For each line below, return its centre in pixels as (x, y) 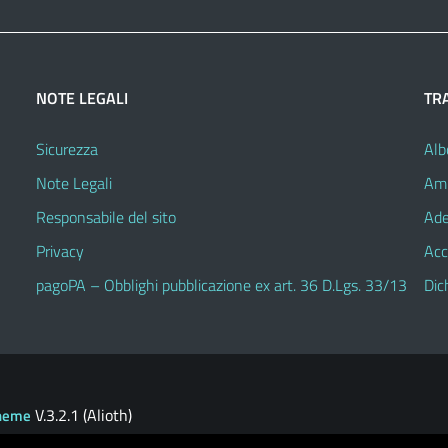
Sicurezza (67, 148)
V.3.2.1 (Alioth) (81, 414)
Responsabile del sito (106, 216)
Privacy (60, 250)
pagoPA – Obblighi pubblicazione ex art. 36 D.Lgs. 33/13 (221, 284)
